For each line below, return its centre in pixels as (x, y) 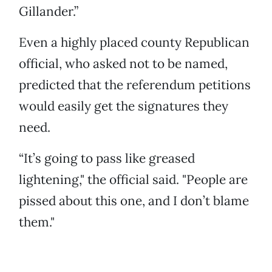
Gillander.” (49, 12)
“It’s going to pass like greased (107, 158)
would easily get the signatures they (124, 106)
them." (37, 222)
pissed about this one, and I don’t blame (134, 201)
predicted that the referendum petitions (135, 85)
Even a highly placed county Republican (134, 42)
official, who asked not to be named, (123, 64)
